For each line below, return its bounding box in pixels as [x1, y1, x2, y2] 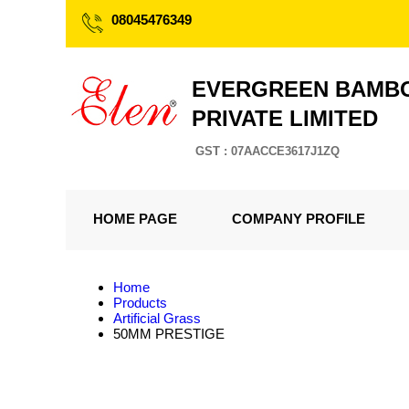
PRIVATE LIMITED [192, 106, 378, 131]
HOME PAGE [93, 211, 177, 226]
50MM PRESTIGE [113, 326, 225, 341]
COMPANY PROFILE [232, 211, 365, 226]
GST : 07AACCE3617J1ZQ [195, 144, 340, 158]
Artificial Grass [113, 310, 201, 326]
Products [113, 295, 167, 310]
